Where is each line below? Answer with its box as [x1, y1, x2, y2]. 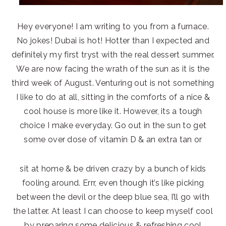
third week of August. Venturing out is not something [12, 78, 214, 88]
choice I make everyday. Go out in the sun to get [19, 120, 207, 130]
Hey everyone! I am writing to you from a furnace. [17, 21, 209, 31]
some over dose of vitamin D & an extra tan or [24, 134, 202, 144]
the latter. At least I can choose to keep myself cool [13, 206, 213, 216]
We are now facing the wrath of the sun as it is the [16, 64, 210, 74]
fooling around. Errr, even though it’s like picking [22, 178, 204, 188]
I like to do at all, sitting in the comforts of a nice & [16, 92, 210, 102]
